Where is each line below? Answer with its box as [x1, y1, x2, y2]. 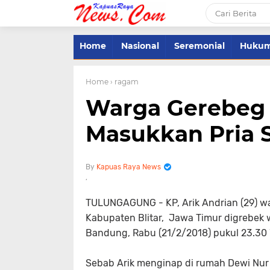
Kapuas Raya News [96, 163, 161, 171]
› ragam [110, 77, 139, 86]
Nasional [121, 40, 159, 51]
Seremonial [174, 40, 225, 51]
